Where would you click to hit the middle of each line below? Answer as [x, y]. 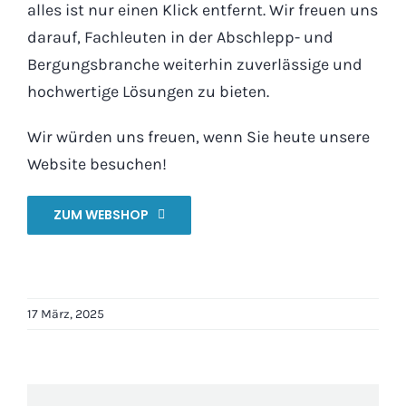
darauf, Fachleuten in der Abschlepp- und [180, 37]
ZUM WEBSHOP [101, 214]
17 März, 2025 [66, 314]
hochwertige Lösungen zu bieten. [148, 91]
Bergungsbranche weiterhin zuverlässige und [194, 64]
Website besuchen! [97, 164]
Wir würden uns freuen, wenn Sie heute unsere [198, 136]
